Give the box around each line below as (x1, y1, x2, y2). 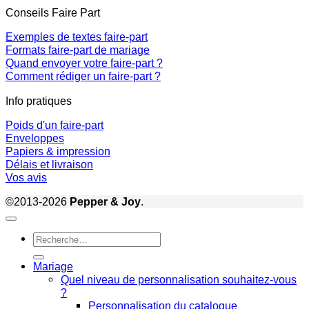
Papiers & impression (6, 144, 110, 157)
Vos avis (6, 170, 47, 183)
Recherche (32, 232, 86, 245)
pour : (32, 245, 60, 258)
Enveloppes (6, 131, 64, 144)
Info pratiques (6, 94, 72, 107)
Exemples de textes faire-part (6, 30, 148, 43)
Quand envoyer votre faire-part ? (6, 57, 163, 70)
